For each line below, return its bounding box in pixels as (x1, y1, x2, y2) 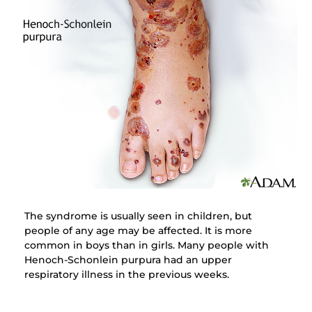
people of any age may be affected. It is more (24, 224, 252, 237)
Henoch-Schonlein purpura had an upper (24, 253, 232, 267)
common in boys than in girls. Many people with (24, 239, 269, 252)
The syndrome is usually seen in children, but (24, 210, 252, 223)
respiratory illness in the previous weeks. (24, 268, 229, 281)
